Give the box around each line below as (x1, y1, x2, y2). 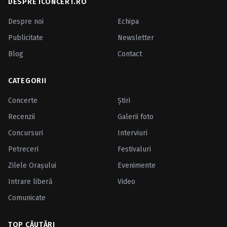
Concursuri (8, 129, 43, 138)
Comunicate (8, 194, 46, 203)
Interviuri (118, 129, 147, 138)
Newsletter (118, 33, 154, 43)
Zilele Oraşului (8, 161, 56, 170)
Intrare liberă (8, 177, 53, 186)
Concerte (8, 96, 37, 105)
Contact (118, 50, 142, 59)
